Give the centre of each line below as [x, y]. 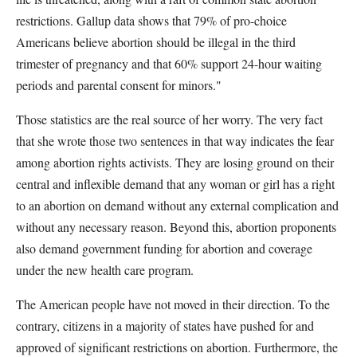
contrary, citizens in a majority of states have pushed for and [165, 326]
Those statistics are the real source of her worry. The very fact [169, 119]
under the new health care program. [105, 270]
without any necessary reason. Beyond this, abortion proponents [176, 227]
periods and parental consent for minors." [119, 85]
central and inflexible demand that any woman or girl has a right [175, 184]
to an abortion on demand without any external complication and [177, 205]
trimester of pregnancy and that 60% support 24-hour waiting [169, 63]
